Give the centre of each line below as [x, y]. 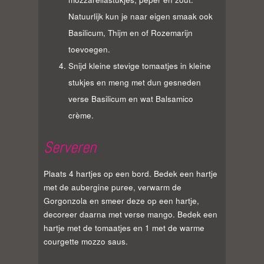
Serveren [70, 148]
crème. [81, 115]
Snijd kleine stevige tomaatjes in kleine [139, 65]
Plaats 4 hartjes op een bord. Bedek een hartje [131, 174]
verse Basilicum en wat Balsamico [131, 98]
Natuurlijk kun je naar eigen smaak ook [140, 16]
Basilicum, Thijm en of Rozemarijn [130, 32]
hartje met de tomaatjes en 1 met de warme [124, 228]
